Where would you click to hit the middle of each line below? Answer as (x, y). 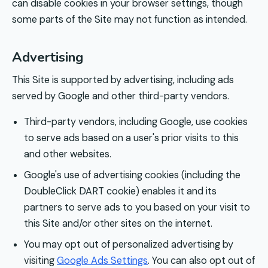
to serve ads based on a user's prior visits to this (131, 138)
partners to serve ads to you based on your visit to (137, 207)
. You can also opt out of (201, 260)
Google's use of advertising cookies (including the (132, 175)
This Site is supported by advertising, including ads (123, 80)
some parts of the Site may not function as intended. (130, 20)
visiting (39, 260)
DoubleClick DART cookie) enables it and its (120, 191)
